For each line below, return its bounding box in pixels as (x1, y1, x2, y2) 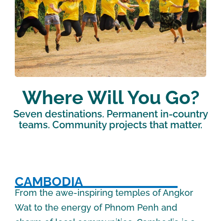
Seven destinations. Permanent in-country (13, 108, 208, 120)
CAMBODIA (15, 174, 86, 189)
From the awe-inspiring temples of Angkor (15, 187, 193, 198)
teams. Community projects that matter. (19, 118, 202, 131)
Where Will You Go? (22, 86, 199, 109)
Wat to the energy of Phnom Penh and (15, 202, 177, 213)
